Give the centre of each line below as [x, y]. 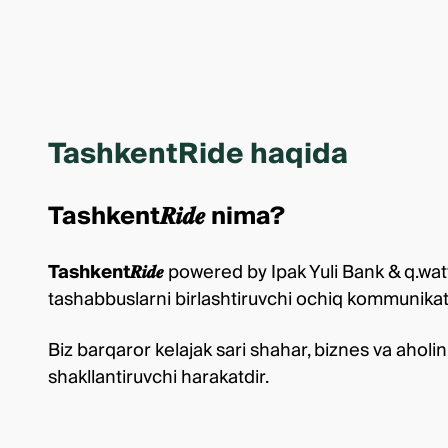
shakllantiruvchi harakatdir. [158, 377]
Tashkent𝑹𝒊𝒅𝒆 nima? [166, 216]
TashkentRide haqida [198, 154]
